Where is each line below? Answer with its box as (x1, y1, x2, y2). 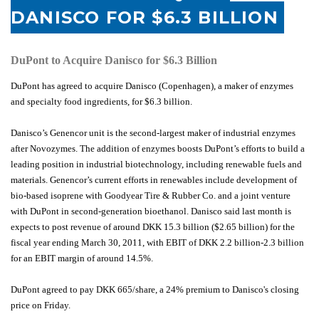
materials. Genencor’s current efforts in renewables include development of (11, 174, 297, 185)
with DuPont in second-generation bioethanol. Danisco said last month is (11, 206, 291, 216)
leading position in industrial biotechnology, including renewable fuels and (11, 159, 302, 169)
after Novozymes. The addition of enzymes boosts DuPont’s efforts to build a (11, 143, 305, 154)
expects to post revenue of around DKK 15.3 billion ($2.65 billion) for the (11, 221, 295, 232)
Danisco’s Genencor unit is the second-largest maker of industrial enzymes (11, 127, 296, 138)
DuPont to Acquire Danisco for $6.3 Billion (11, 54, 217, 66)
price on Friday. (11, 300, 70, 310)
